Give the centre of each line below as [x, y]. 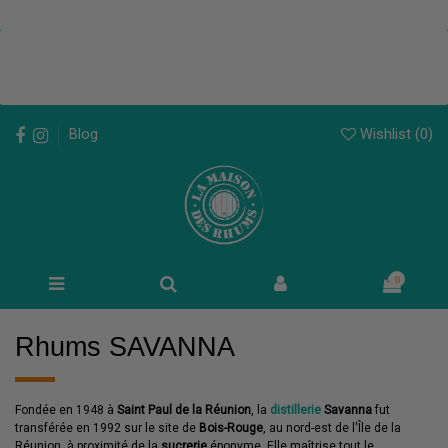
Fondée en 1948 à [66, 410]
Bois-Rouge [231, 428]
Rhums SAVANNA [125, 346]
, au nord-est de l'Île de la [332, 428]
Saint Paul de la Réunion [184, 410]
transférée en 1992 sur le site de [107, 428]
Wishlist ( [388, 133]
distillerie [295, 410]
